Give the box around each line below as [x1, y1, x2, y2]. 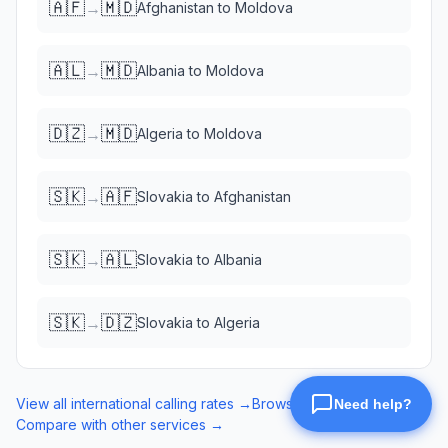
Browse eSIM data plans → [252, 395, 429, 412]
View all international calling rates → [16, 395, 252, 412]
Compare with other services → [16, 416, 224, 433]
